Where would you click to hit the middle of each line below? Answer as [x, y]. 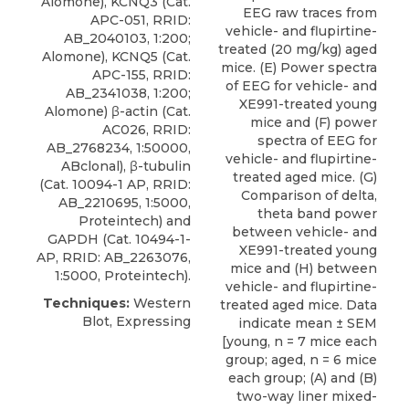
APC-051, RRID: [141, 21]
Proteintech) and [135, 221]
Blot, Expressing [136, 322]
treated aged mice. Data [299, 304]
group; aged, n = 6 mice [301, 359]
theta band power [317, 213]
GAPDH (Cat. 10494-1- [119, 240]
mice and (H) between [304, 268]
